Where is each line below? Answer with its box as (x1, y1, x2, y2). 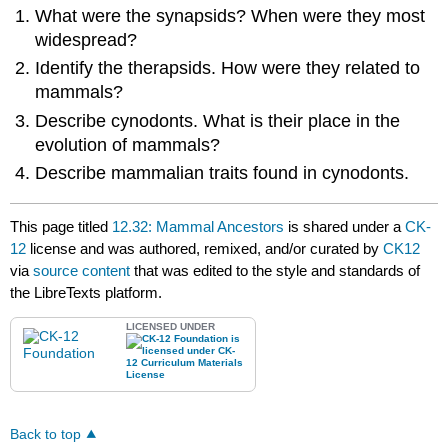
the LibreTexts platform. (10, 284, 163, 302)
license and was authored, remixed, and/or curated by (30, 240, 384, 258)
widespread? (35, 29, 138, 50)
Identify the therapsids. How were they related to (35, 58, 421, 79)
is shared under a (284, 218, 406, 236)
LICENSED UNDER (126, 321, 216, 333)
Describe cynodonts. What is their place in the (35, 110, 401, 131)
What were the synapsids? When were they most (35, 5, 426, 26)
